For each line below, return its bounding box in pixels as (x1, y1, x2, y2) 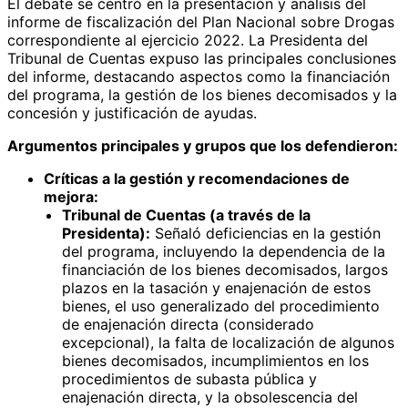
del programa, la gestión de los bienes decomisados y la (7, 85, 397, 104)
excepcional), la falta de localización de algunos (62, 332, 394, 352)
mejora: (44, 187, 98, 206)
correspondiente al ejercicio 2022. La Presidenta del (7, 30, 368, 49)
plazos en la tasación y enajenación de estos (62, 278, 371, 297)
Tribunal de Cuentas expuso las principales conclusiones (7, 48, 396, 67)
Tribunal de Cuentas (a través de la (62, 205, 311, 224)
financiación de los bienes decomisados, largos (62, 260, 388, 279)
